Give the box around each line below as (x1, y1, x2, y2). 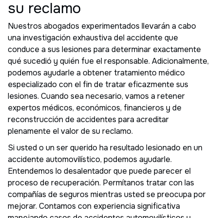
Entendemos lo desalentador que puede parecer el (8, 165, 191, 176)
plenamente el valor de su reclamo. (8, 126, 133, 136)
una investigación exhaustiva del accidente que (8, 32, 178, 43)
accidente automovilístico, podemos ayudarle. (8, 154, 172, 164)
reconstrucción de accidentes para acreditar (8, 114, 169, 125)
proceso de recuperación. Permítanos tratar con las (8, 177, 194, 188)
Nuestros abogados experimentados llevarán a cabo (8, 20, 196, 31)
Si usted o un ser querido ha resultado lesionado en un (8, 142, 202, 153)
